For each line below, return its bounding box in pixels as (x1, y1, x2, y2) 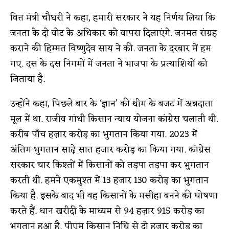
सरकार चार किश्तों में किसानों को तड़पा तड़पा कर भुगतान (10, 156, 209, 173)
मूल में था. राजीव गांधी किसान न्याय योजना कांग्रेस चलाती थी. (10, 110, 218, 127)
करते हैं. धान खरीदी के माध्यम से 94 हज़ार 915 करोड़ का (10, 202, 204, 219)
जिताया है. (10, 71, 45, 87)
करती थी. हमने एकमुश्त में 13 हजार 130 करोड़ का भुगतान (10, 172, 209, 189)
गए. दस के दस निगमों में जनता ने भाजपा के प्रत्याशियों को (10, 55, 208, 72)
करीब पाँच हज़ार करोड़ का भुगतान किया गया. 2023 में (10, 126, 197, 143)
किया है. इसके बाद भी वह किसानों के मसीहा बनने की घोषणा (10, 187, 218, 204)
